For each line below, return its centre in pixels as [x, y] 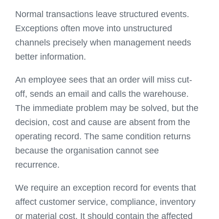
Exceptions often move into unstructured [94, 28]
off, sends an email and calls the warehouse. [102, 94]
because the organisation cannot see [87, 151]
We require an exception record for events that [106, 188]
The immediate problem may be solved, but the [107, 108]
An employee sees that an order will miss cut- [104, 80]
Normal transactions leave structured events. [102, 14]
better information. [51, 57]
